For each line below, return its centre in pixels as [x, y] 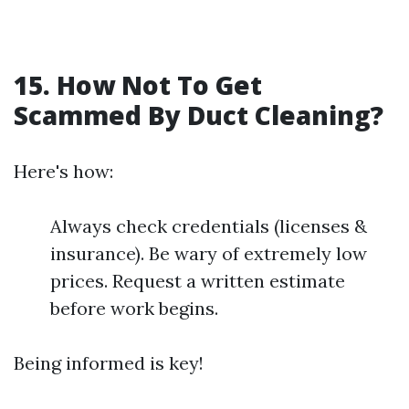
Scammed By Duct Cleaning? [199, 115]
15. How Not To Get [138, 85]
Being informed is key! [109, 363]
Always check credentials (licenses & [209, 226]
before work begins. [134, 309]
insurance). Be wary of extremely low [209, 254]
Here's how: [63, 172]
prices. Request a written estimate [198, 281]
